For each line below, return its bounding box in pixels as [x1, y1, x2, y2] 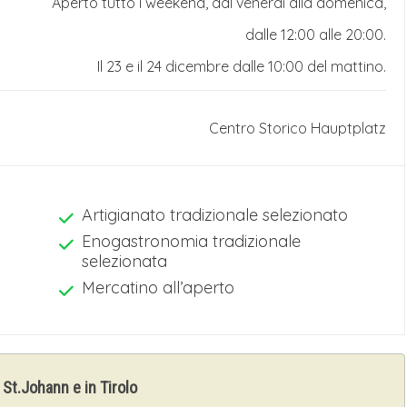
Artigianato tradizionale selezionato [82, 203, 348, 225]
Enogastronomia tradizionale [82, 230, 301, 252]
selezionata [82, 250, 167, 272]
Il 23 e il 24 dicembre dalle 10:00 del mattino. [97, 56, 386, 75]
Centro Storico [209, 118, 307, 137]
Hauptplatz [311, 118, 386, 137]
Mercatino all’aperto [82, 276, 234, 298]
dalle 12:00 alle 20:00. [245, 25, 386, 44]
